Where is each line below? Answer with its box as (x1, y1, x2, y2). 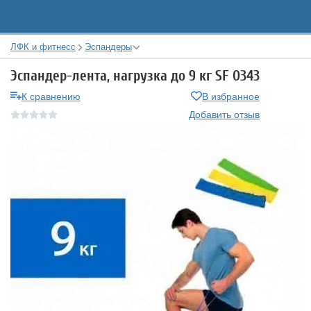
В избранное (202, 89, 260, 103)
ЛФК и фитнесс (10, 40, 76, 53)
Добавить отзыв (189, 107, 260, 121)
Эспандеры (85, 40, 132, 53)
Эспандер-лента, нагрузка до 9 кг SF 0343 (10, 67, 260, 84)
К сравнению (22, 89, 81, 103)
